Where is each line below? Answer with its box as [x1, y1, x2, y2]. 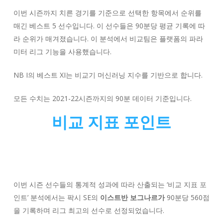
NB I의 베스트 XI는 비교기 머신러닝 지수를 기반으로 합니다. [13, 70, 203, 80]
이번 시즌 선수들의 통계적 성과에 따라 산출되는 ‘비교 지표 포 [13, 179, 207, 189]
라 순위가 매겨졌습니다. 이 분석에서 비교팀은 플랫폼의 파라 [13, 33, 203, 43]
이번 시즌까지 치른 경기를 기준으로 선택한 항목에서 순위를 [13, 7, 202, 17]
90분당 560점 [164, 192, 210, 202]
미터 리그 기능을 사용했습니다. [13, 46, 111, 56]
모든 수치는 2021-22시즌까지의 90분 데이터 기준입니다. [13, 93, 192, 103]
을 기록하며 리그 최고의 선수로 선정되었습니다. [13, 205, 164, 215]
